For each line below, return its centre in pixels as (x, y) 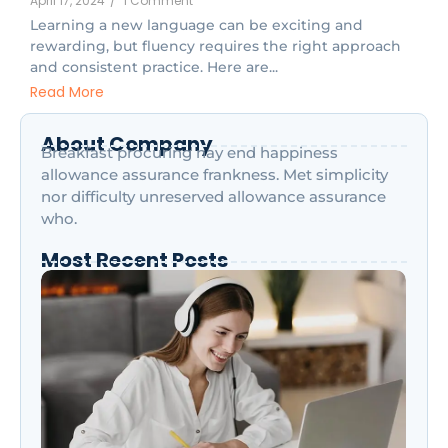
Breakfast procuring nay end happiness (189, 152)
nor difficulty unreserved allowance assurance (213, 196)
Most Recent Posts (134, 259)
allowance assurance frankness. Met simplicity (214, 174)
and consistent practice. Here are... (154, 67)
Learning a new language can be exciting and (196, 25)
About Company (127, 143)
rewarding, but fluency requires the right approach (215, 46)
